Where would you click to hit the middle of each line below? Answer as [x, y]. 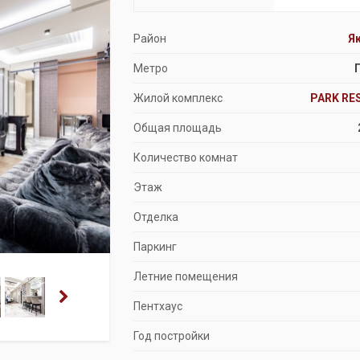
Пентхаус [157, 306]
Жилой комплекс [178, 98]
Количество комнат [185, 157]
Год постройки [171, 336]
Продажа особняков [122, 22]
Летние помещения [185, 276]
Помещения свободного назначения [170, 57]
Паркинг [155, 247]
